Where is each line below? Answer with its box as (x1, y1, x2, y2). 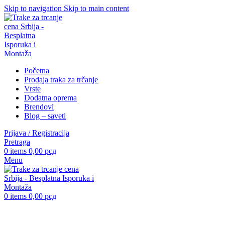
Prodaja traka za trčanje (24, 75, 98, 84)
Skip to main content (64, 4, 129, 13)
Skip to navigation (4, 4, 64, 13)
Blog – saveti (24, 111, 66, 120)
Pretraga (4, 138, 30, 146)
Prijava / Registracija (4, 129, 69, 137)
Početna (24, 66, 49, 75)
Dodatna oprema (24, 93, 77, 102)
